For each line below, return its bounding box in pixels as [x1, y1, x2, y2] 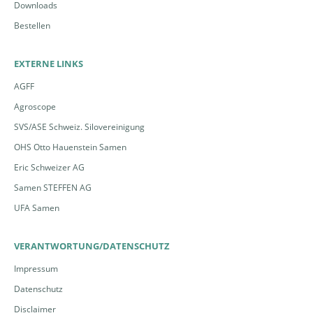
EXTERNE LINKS [14, 57, 83, 71]
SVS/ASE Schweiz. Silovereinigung [14, 121, 145, 133]
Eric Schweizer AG [14, 161, 85, 174]
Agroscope [14, 101, 56, 113]
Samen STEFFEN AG [14, 182, 92, 194]
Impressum [14, 263, 58, 275]
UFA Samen [14, 202, 59, 214]
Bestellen [14, 20, 50, 32]
